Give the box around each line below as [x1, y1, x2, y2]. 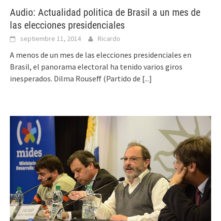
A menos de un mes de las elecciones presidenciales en [10, 49, 191, 60]
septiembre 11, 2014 [20, 34, 81, 43]
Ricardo [98, 34, 120, 43]
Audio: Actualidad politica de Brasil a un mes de [10, 6, 200, 18]
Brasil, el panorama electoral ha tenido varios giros [10, 61, 183, 72]
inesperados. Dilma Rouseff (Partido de [10, 73, 142, 83]
